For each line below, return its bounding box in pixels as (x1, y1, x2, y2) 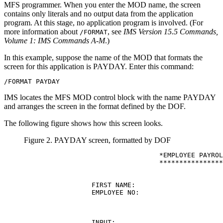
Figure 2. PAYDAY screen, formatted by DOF (24, 135, 171, 144)
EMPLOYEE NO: (24, 188, 139, 196)
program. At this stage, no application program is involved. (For (4, 18, 203, 27)
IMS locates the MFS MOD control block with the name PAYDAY (4, 93, 216, 102)
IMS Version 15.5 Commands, (123, 27, 218, 36)
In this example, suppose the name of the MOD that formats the (4, 53, 203, 62)
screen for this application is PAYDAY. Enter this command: (4, 62, 194, 71)
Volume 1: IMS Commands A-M (4, 36, 105, 45)
